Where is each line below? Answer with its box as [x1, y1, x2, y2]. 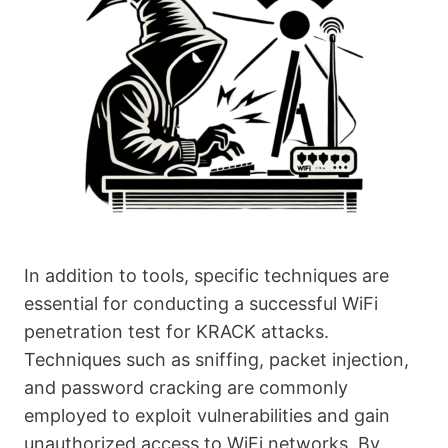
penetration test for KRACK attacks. [24, 321, 329, 342]
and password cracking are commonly [24, 377, 348, 398]
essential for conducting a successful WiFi [24, 293, 378, 314]
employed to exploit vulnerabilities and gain [24, 405, 390, 426]
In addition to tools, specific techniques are [24, 265, 389, 286]
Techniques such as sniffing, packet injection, [24, 349, 409, 370]
